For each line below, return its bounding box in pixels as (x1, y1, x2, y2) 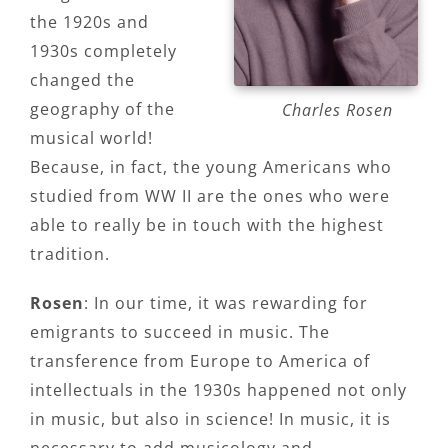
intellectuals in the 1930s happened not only (30, 378, 407, 401)
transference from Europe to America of (30, 349, 370, 372)
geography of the (30, 97, 175, 120)
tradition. (30, 242, 110, 265)
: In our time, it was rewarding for (84, 291, 368, 314)
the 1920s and (30, 10, 149, 33)
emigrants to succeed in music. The (30, 320, 330, 343)
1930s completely (30, 39, 177, 62)
